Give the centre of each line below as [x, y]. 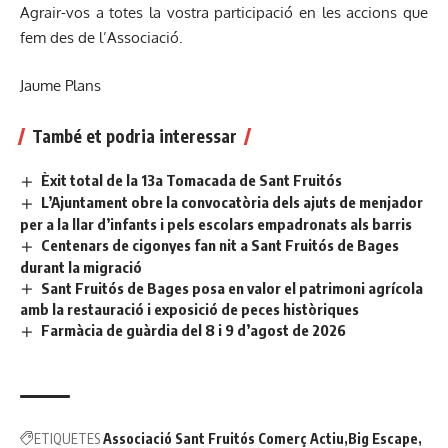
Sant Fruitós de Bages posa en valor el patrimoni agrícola [232, 287]
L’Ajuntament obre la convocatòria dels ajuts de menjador [232, 201]
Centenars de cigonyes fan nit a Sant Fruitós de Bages [220, 244]
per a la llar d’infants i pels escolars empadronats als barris [216, 223]
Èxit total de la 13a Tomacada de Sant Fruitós [192, 179]
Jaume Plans [60, 85]
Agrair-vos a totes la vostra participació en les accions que [224, 13]
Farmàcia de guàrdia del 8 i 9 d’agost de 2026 [194, 330]
